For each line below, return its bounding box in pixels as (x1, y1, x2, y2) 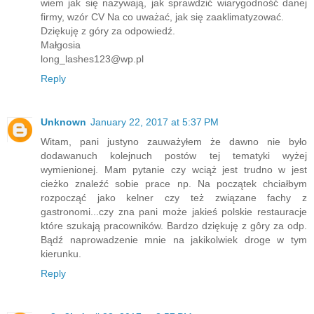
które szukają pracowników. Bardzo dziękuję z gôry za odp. (41, 220, 307, 232)
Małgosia (41, 39, 81, 51)
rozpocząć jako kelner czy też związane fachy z (41, 192, 307, 204)
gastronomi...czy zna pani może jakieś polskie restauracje (41, 206, 307, 218)
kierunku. (41, 248, 81, 260)
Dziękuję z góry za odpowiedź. (41, 25, 175, 37)
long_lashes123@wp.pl (41, 53, 144, 65)
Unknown (41, 116, 86, 128)
